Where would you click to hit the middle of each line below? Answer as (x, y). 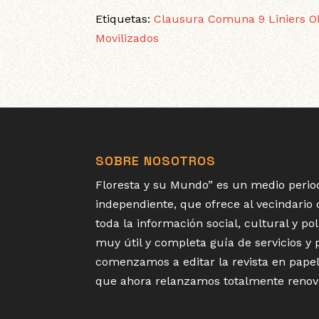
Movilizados (127, 38)
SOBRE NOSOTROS (156, 161)
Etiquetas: (125, 19)
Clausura (179, 19)
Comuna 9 (237, 19)
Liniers (287, 19)
